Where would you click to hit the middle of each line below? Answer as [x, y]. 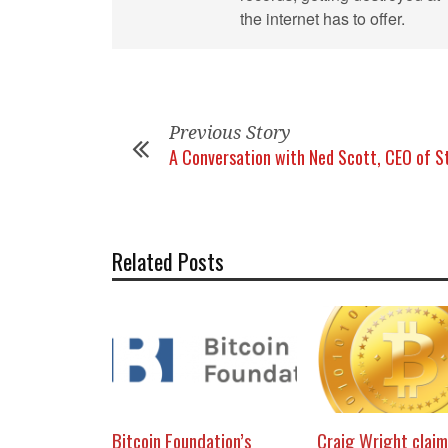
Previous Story [230, 133]
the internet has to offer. [322, 19]
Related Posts [168, 261]
